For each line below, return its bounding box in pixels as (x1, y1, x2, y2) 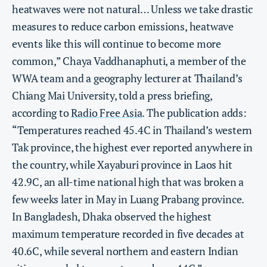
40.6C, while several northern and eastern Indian (12, 243, 238, 258)
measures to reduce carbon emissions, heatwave (12, 18, 234, 33)
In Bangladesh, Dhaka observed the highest (12, 209, 212, 223)
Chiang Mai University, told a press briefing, (12, 88, 212, 103)
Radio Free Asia (71, 105, 142, 120)
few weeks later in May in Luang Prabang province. (12, 191, 244, 206)
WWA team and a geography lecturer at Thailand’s (12, 70, 243, 85)
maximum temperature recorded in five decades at (12, 226, 244, 241)
